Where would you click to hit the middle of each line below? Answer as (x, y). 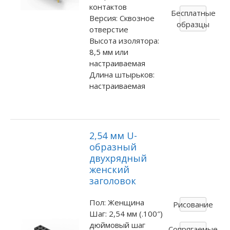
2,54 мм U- (113, 136)
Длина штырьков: (122, 74)
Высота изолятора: (124, 40)
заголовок (112, 181)
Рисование (193, 205)
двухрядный (118, 158)
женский (109, 170)
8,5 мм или (109, 52)
